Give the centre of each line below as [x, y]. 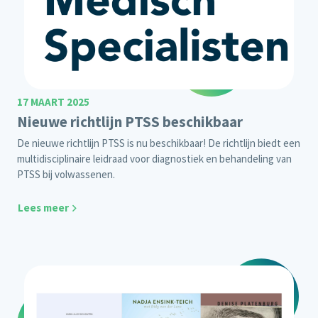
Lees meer [43, 208]
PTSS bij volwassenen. [66, 175]
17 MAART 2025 [53, 102]
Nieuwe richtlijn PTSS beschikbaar [130, 122]
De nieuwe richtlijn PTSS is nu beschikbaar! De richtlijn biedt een [159, 143]
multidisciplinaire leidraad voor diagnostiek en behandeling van [154, 159]
